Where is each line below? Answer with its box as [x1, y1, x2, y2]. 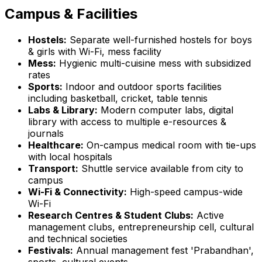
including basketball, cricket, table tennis [28, 92, 208, 104]
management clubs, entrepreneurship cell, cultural [28, 220, 254, 233]
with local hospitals [28, 150, 112, 163]
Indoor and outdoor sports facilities [63, 80, 222, 92]
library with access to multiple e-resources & [28, 115, 226, 127]
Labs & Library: [28, 104, 98, 116]
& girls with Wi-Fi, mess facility [28, 45, 161, 57]
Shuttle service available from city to [78, 162, 243, 174]
